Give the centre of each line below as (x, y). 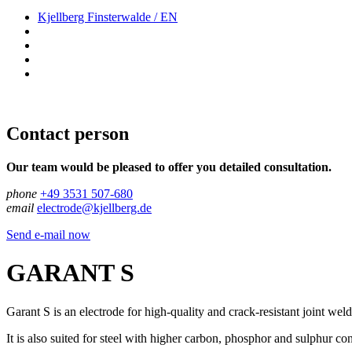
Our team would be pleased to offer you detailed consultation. (169, 167)
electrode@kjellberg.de (94, 207)
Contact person (68, 133)
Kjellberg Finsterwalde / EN (108, 16)
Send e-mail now (48, 234)
